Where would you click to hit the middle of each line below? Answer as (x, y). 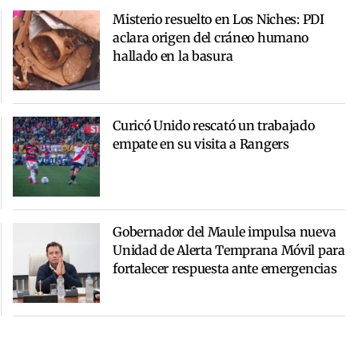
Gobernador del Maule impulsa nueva (225, 231)
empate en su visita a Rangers (201, 143)
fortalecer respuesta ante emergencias (225, 268)
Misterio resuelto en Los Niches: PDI (219, 19)
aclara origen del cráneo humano (211, 37)
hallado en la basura (173, 56)
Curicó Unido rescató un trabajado (214, 125)
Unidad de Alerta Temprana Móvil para (229, 250)
